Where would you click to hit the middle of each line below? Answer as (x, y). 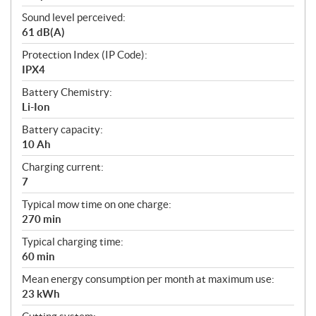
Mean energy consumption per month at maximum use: (148, 279)
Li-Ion (36, 107)
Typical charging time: (73, 241)
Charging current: (63, 166)
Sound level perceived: (74, 17)
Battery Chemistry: (67, 92)
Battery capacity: (62, 129)
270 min (42, 219)
